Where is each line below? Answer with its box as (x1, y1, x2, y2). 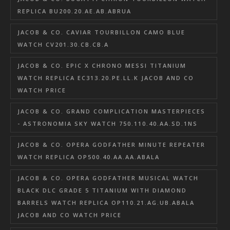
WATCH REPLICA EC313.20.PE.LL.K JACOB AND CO (17, 73, 194, 82)
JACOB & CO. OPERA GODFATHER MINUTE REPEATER (17, 140, 205, 148)
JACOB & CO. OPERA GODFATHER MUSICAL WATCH (17, 174, 199, 182)
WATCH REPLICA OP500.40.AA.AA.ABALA (17, 152, 160, 161)
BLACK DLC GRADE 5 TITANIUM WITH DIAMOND (17, 186, 187, 194)
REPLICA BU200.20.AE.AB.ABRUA (17, 7, 131, 15)
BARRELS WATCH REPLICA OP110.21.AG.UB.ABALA (17, 198, 195, 206)
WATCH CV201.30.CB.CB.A (17, 40, 109, 48)
